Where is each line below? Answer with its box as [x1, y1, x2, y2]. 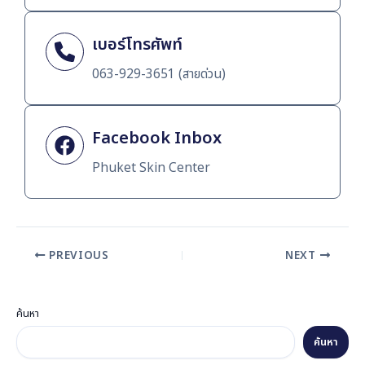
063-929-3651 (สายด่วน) [92, 65, 226, 85]
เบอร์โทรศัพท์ [92, 33, 182, 58]
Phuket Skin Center [92, 159, 210, 178]
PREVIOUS [45, 247, 109, 264]
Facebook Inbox [92, 126, 222, 152]
